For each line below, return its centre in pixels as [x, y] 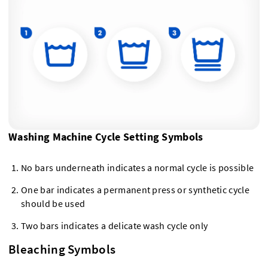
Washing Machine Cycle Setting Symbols [106, 136]
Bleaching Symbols [62, 249]
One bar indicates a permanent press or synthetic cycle [135, 190]
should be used [53, 203]
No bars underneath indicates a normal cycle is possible [138, 167]
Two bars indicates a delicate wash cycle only [115, 226]
